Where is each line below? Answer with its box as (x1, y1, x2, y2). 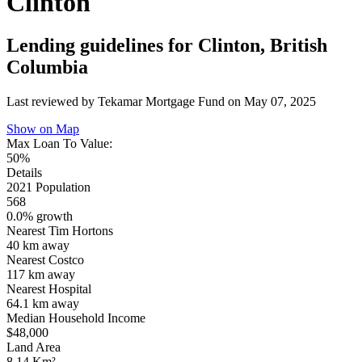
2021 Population (6, 180, 90, 195)
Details (6, 166, 42, 180)
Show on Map (6, 122, 79, 137)
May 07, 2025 (244, 95, 316, 109)
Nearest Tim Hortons (6, 224, 113, 238)
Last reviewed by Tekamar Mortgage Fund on (6, 95, 244, 109)
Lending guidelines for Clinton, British (6, 35, 327, 57)
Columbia (6, 57, 88, 78)
